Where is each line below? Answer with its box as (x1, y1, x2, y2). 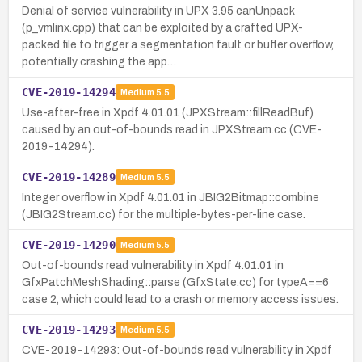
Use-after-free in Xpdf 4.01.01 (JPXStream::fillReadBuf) (22, 106, 314, 119)
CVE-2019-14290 (22, 238, 116, 251)
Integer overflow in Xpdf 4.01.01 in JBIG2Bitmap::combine (22, 191, 319, 204)
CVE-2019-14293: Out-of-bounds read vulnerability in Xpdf (22, 343, 332, 356)
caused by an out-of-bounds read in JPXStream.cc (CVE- (22, 123, 322, 136)
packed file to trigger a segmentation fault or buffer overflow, (22, 38, 334, 51)
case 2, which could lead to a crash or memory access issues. (22, 293, 339, 305)
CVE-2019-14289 (22, 170, 116, 183)
